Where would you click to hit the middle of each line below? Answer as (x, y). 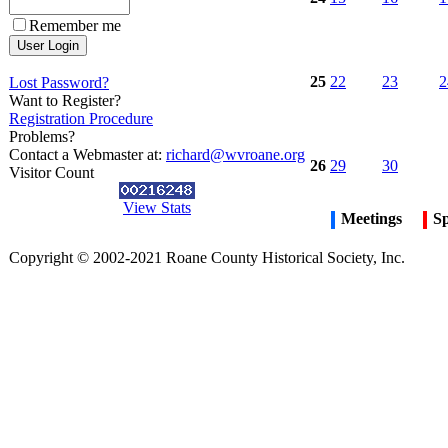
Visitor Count (51, 172)
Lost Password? (59, 82)
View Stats (157, 207)
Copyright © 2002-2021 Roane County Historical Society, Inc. (207, 257)
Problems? (42, 136)
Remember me (75, 25)
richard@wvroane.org (235, 154)
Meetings (371, 218)
